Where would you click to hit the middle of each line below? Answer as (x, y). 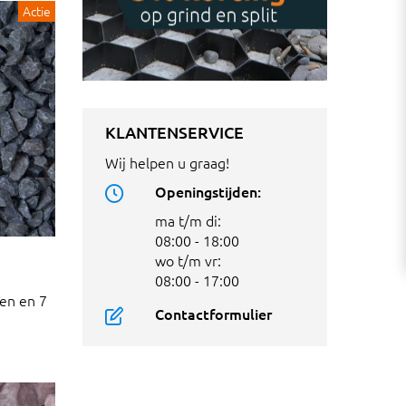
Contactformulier (213, 314)
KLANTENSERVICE (174, 132)
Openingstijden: (208, 192)
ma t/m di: (188, 221)
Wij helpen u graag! (167, 163)
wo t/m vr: (188, 261)
